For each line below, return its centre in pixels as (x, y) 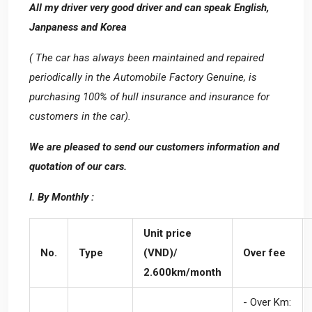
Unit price (167, 233)
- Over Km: (267, 302)
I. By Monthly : (62, 197)
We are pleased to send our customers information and (154, 147)
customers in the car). (80, 116)
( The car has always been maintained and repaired (147, 57)
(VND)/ (161, 252)
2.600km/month (182, 272)
